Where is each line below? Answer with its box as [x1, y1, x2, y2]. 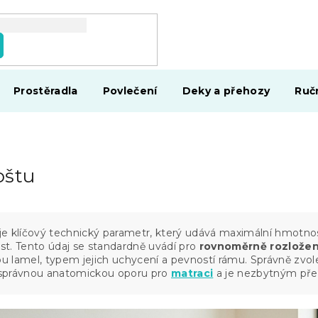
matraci [171, 266, 214, 280]
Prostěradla [13, 84, 78, 97]
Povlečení [102, 84, 158, 97]
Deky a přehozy [182, 84, 270, 97]
